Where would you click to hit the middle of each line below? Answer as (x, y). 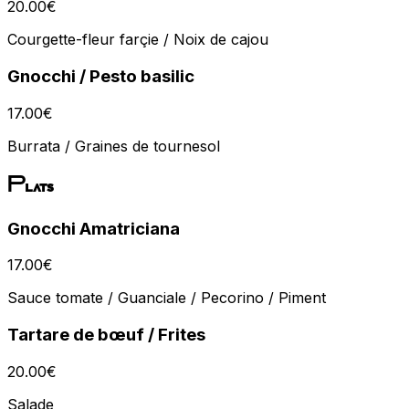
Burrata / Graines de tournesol (114, 146)
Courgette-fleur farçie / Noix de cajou (138, 40)
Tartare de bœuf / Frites (106, 334)
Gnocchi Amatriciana (94, 228)
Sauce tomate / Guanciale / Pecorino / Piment (167, 298)
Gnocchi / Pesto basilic (101, 76)
